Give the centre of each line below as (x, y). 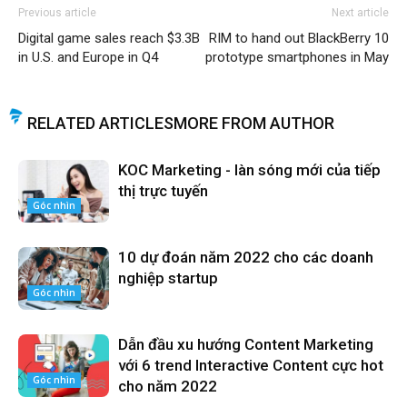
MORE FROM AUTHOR (254, 123)
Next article (360, 13)
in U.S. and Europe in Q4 (88, 57)
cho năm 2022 (168, 386)
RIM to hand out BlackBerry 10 (299, 38)
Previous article (57, 13)
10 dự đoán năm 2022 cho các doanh (246, 257)
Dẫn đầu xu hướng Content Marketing (246, 344)
